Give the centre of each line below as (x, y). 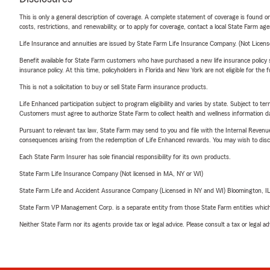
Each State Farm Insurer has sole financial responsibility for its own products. (125, 157)
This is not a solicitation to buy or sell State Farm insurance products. (114, 87)
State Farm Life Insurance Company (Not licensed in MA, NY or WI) (111, 174)
